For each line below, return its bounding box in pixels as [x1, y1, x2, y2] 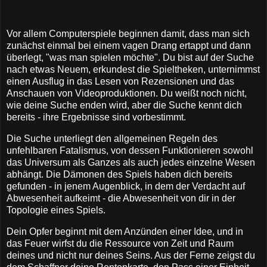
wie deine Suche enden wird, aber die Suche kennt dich [7, 100, 242, 111]
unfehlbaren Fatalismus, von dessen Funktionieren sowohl [7, 145, 253, 156]
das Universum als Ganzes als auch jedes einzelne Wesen [7, 157, 255, 168]
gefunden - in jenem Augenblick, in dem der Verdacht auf [7, 181, 245, 192]
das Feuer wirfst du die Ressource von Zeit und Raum [7, 238, 234, 249]
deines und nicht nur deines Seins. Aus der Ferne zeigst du [7, 250, 255, 260]
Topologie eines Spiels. [7, 205, 105, 216]
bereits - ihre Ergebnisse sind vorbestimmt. [7, 112, 186, 123]
